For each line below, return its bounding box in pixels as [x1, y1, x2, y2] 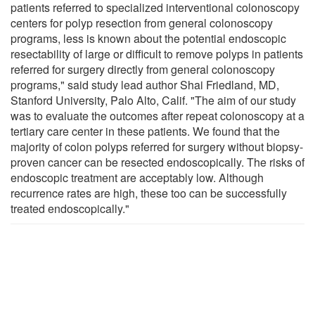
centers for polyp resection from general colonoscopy [11, 14, 273, 31]
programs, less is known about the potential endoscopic [11, 30, 286, 46]
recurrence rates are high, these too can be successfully [11, 184, 287, 201]
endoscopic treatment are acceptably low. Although [11, 169, 264, 186]
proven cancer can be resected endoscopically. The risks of [11, 153, 304, 170]
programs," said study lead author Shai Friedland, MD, [11, 76, 279, 93]
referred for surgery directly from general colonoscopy [11, 60, 275, 77]
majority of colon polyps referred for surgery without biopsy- [11, 138, 303, 155]
